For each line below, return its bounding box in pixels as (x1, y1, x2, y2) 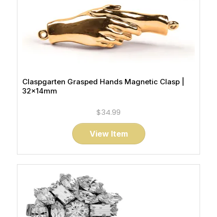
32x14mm (22, 86, 57, 95)
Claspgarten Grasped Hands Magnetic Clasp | (22, 77, 185, 86)
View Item (89, 129, 128, 139)
